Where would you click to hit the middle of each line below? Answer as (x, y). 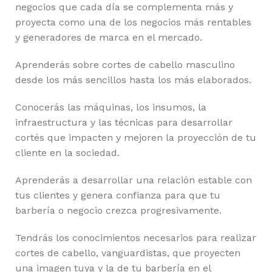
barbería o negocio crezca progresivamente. (118, 210)
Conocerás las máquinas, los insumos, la (111, 107)
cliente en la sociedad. (67, 152)
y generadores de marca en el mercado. (109, 37)
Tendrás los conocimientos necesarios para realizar (136, 237)
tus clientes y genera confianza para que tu (118, 195)
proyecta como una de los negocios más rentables (133, 22)
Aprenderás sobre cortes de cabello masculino (125, 64)
